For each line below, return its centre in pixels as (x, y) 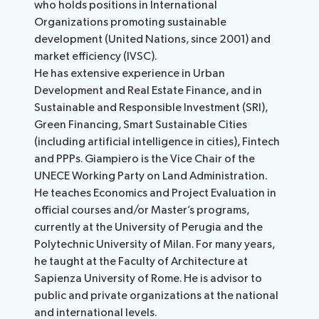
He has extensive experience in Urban (130, 74)
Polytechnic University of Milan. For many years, (155, 245)
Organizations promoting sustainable (131, 23)
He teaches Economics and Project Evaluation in (156, 194)
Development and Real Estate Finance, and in (148, 91)
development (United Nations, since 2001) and (153, 40)
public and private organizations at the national (157, 296)
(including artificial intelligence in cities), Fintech (157, 142)
